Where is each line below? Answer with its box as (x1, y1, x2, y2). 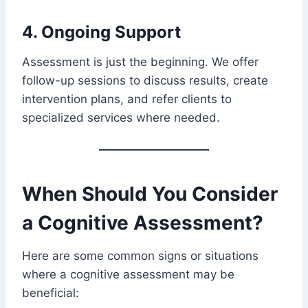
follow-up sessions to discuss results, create (22, 74, 268, 87)
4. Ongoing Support (22, 22, 181, 42)
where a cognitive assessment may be (22, 267, 234, 281)
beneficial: (22, 286, 79, 300)
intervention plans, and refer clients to (22, 92, 232, 106)
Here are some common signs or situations (22, 249, 258, 263)
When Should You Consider (22, 182, 278, 206)
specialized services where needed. (22, 111, 220, 124)
